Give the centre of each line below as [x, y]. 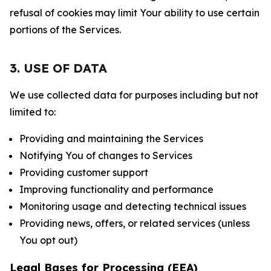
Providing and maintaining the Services [111, 139]
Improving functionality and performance [116, 189]
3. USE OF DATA [58, 68]
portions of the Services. [65, 30]
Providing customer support [84, 172]
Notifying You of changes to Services [106, 155]
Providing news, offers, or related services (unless [135, 223]
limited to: [33, 112]
